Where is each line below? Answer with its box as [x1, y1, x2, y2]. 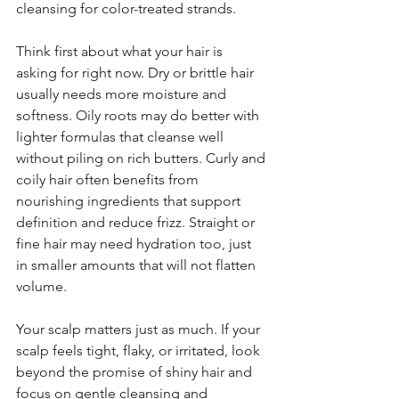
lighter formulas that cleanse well [16, 128, 227, 145]
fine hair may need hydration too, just [16, 235, 255, 252]
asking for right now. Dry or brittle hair [16, 64, 257, 81]
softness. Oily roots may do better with [16, 107, 263, 124]
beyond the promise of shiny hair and [16, 363, 256, 380]
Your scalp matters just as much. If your [16, 321, 264, 338]
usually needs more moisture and [16, 85, 230, 102]
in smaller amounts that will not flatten [16, 256, 259, 273]
